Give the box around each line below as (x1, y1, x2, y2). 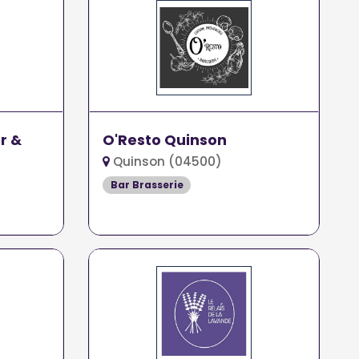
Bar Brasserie (110, 178, 184, 192)
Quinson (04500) (110, 153, 223, 170)
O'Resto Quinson (103, 131, 228, 150)
